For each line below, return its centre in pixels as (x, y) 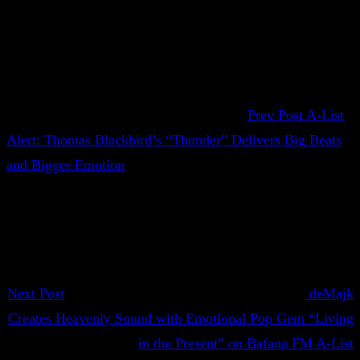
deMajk (331, 293)
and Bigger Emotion (65, 165)
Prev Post (275, 115)
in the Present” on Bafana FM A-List (246, 343)
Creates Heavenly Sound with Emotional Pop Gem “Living (181, 318)
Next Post (36, 293)
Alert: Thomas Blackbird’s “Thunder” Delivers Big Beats (174, 140)
